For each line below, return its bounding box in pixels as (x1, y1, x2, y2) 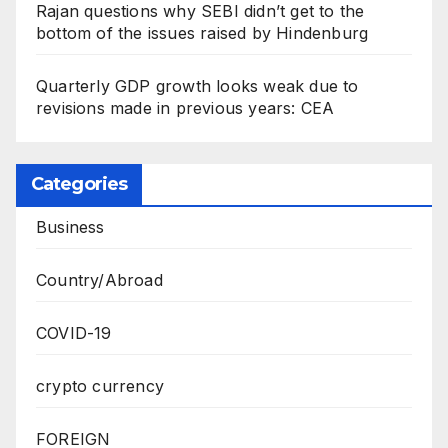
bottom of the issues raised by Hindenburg (36, 22, 369, 43)
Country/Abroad (36, 269, 163, 290)
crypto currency (36, 375, 164, 396)
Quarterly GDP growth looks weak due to (36, 75, 359, 96)
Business (36, 216, 105, 237)
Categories (31, 172, 127, 195)
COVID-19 (36, 322, 112, 343)
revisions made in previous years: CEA (36, 97, 335, 118)
